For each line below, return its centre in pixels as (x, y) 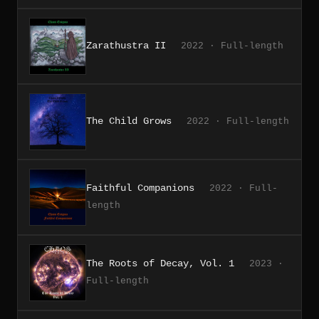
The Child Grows (129, 121)
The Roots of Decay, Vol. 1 (160, 263)
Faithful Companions (140, 188)
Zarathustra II (126, 45)
